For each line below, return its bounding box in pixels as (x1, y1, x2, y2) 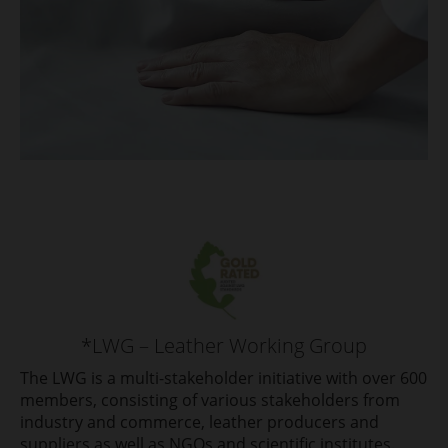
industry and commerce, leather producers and (20, 411, 379, 434)
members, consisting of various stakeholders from (20, 389, 400, 412)
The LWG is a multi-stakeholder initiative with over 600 (20, 367, 427, 390)
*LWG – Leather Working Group (81, 332, 367, 360)
